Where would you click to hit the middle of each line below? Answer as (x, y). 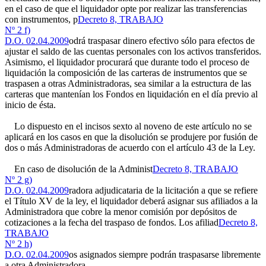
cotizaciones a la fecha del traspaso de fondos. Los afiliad (112, 222)
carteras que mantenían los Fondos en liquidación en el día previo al (131, 94)
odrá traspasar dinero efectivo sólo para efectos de (162, 41)
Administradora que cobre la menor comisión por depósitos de (121, 212)
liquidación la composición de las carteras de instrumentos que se (126, 73)
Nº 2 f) (18, 30)
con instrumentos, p (41, 19)
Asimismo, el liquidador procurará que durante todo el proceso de (127, 62)
